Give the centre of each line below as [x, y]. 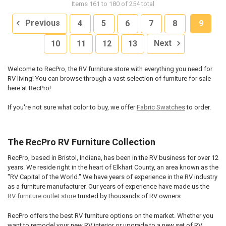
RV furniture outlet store [42, 196]
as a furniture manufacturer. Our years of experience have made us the [108, 187]
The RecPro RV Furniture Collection [81, 142]
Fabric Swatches [161, 107]
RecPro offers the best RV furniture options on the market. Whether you [110, 215]
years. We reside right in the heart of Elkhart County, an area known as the [113, 167]
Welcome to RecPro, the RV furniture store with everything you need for [110, 69]
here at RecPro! [29, 88]
